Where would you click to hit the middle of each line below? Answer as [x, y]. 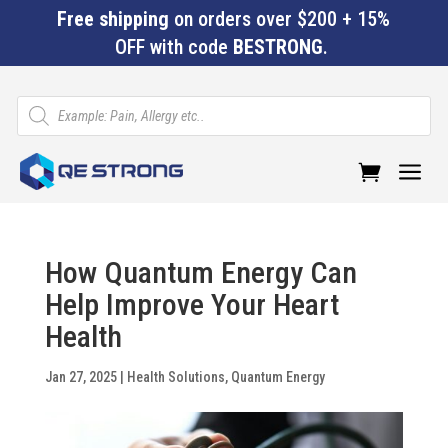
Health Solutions [175, 377]
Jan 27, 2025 [80, 377]
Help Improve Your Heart [191, 304]
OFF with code [173, 47]
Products [42, 102]
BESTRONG [277, 47]
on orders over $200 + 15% [280, 19]
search [36, 116]
